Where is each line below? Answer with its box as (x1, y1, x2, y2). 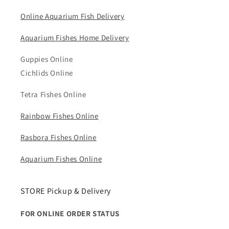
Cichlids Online (20, 68, 73, 78)
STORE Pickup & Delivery (20, 186, 111, 196)
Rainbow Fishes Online (20, 111, 99, 121)
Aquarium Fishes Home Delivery (20, 33, 129, 42)
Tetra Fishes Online (20, 89, 86, 99)
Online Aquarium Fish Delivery (20, 11, 125, 21)
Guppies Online (20, 54, 73, 64)
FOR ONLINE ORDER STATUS (20, 209, 120, 218)
